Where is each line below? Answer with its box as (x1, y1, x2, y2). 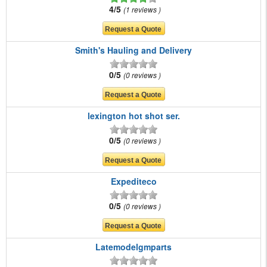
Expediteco (110, 175, 157, 188)
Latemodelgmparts (95, 241, 172, 253)
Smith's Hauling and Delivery (75, 44, 192, 57)
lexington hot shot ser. (87, 110, 180, 122)
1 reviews (126, 4, 159, 15)
